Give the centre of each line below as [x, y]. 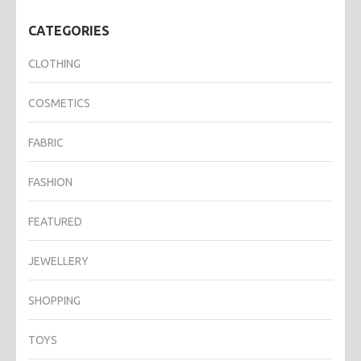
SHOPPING [54, 300]
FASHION [50, 182]
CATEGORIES [69, 30]
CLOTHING [54, 63]
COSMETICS [59, 103]
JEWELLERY [58, 261]
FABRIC [46, 142]
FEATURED [55, 221]
